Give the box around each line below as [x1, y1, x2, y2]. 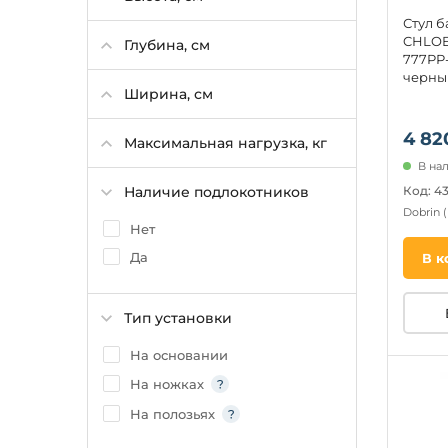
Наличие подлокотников [124, 183, 309, 201]
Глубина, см [124, 36, 210, 54]
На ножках [130, 376, 204, 392]
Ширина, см [124, 85, 213, 103]
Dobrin [403, 205, 443, 220]
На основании [130, 347, 228, 363]
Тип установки [124, 309, 232, 327]
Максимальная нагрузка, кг [124, 134, 327, 152]
